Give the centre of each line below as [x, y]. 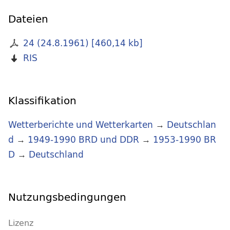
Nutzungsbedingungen [67, 197]
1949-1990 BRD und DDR [83, 140]
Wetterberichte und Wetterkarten [81, 125]
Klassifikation [42, 101]
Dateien [28, 19]
